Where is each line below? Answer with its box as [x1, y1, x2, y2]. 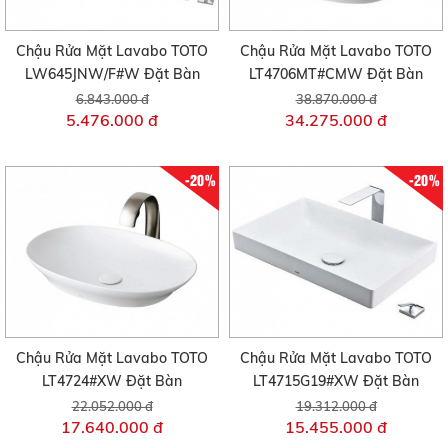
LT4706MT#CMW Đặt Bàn [249, 65, 423, 84]
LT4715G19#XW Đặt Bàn [253, 372, 419, 391]
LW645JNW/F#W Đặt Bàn [24, 65, 200, 84]
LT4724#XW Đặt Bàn [42, 372, 182, 391]
